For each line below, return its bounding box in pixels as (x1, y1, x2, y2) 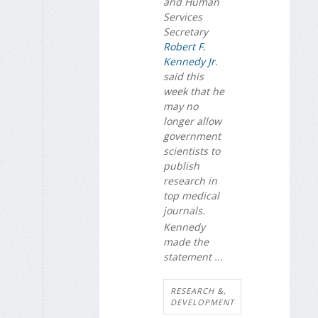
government (163, 129, 221, 143)
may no (163, 99, 198, 114)
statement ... (163, 249, 223, 263)
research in (163, 174, 217, 188)
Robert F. (163, 40, 206, 54)
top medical (163, 189, 219, 203)
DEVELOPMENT (170, 296, 234, 307)
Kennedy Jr (163, 55, 215, 69)
